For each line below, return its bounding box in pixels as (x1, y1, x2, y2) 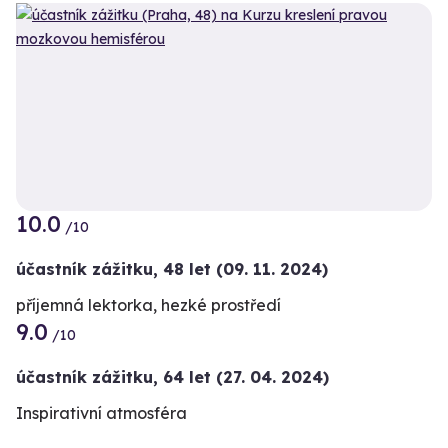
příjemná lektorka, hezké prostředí (16, 294, 281, 315)
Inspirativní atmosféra (16, 402, 187, 423)
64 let (163, 366, 211, 387)
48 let (163, 258, 211, 279)
